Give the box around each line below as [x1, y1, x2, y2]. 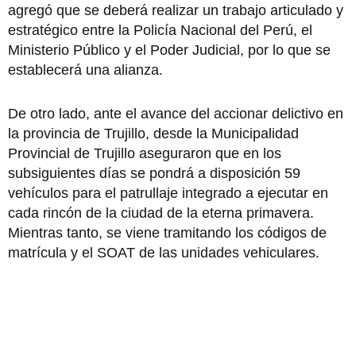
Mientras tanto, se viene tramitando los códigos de [8, 224, 327, 241]
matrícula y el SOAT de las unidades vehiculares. [8, 244, 319, 261]
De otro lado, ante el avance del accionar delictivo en [8, 105, 343, 122]
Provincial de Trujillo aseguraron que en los [8, 145, 281, 161]
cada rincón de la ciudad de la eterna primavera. [8, 204, 314, 221]
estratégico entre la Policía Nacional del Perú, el [8, 21, 312, 38]
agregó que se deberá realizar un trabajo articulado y [8, 2, 343, 18]
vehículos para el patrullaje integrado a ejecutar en [8, 184, 328, 201]
